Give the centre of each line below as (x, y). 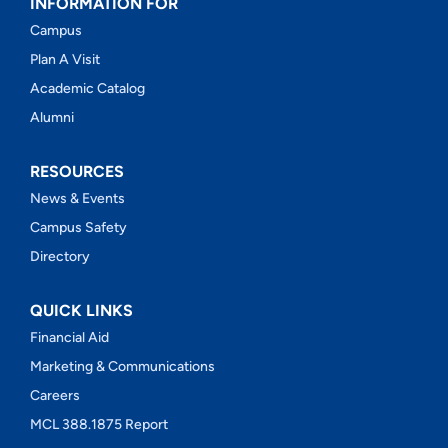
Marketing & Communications (122, 367)
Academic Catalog (87, 89)
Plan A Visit (64, 60)
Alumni (51, 118)
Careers (54, 396)
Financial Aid (69, 338)
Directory (59, 257)
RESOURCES (76, 172)
